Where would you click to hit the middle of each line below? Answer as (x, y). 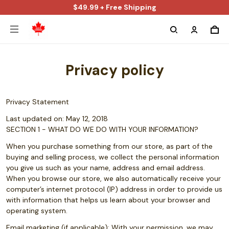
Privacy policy (114, 70)
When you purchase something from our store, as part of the (109, 146)
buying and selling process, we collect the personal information (113, 157)
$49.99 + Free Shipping (114, 7)
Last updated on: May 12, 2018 (58, 119)
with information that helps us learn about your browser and (108, 200)
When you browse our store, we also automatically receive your (113, 178)
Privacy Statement (38, 102)
